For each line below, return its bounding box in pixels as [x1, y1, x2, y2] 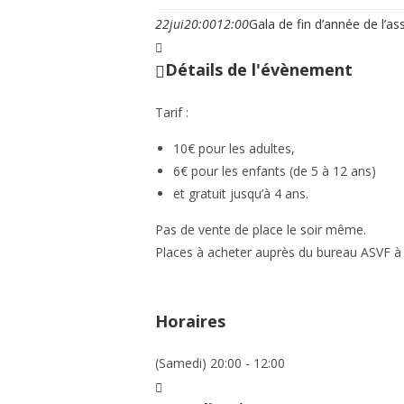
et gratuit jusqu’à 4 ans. [173, 184, 308, 202]
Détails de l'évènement [165, 59, 353, 81]
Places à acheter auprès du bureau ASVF [155, 243, 394, 261]
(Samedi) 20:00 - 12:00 [155, 354, 285, 372]
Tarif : [155, 103, 188, 121]
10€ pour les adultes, [173, 139, 295, 157]
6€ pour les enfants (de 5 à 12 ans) [173, 161, 376, 179]
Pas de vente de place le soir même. [155, 220, 366, 238]
